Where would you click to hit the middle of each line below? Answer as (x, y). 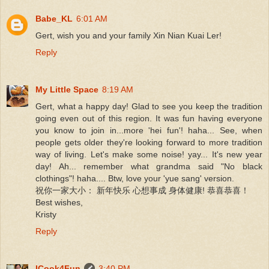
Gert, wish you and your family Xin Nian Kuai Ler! (128, 35)
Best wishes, (59, 202)
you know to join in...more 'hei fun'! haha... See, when (149, 130)
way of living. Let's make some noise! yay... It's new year (149, 154)
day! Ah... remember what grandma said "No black (149, 166)
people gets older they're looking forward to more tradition (149, 142)
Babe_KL (54, 18)
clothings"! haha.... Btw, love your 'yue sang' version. (135, 178)
